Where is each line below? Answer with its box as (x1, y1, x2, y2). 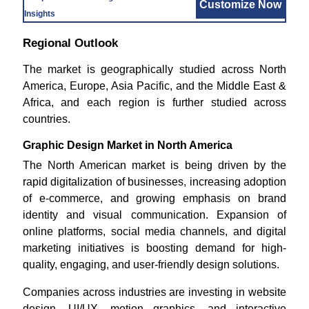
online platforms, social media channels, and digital (22, 226, 287, 238)
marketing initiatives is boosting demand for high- (22, 242, 287, 255)
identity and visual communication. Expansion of (22, 209, 287, 221)
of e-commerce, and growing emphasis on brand (22, 192, 287, 205)
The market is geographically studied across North (22, 63, 287, 76)
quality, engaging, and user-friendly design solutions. (22, 259, 282, 271)
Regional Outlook (22, 37, 118, 50)
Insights (23, 9, 55, 19)
